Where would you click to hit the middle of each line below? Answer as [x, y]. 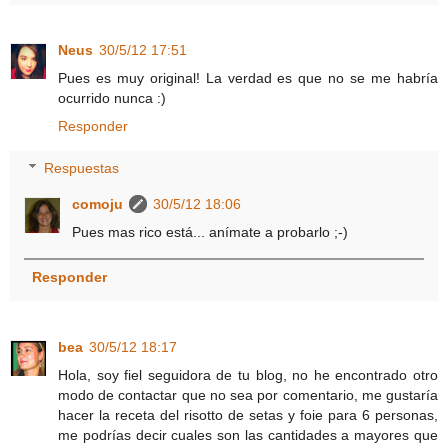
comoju [98, 203]
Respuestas [82, 167]
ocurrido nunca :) [112, 98]
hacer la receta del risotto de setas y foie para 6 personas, [248, 414]
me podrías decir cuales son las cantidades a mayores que [248, 434]
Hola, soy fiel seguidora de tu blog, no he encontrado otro [248, 374]
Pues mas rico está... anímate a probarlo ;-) [210, 231]
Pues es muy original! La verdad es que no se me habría [248, 78]
